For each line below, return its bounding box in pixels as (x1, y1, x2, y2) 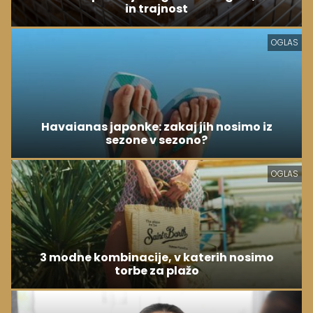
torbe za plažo (114, 263, 199, 279)
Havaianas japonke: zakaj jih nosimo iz (41, 118, 272, 135)
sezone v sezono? (105, 131, 208, 148)
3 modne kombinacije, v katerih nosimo (39, 249, 274, 266)
